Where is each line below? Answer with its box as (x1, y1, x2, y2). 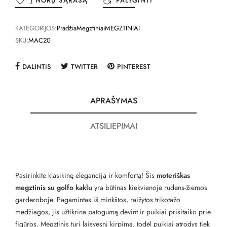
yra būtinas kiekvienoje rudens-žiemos (92, 182, 207, 193)
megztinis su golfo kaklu (15, 182, 92, 193)
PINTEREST (117, 62, 150, 72)
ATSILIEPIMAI (90, 120, 137, 132)
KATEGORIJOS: (15, 23, 57, 33)
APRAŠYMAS (90, 95, 137, 107)
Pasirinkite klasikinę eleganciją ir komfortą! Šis (15, 170, 157, 181)
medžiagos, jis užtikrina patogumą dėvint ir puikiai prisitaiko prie (15, 207, 211, 217)
